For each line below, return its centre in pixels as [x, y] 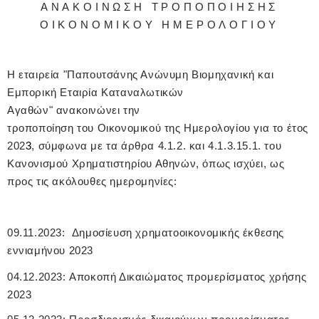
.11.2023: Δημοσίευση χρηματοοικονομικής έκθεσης [152, 232]
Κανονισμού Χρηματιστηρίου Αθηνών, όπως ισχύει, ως [146, 163]
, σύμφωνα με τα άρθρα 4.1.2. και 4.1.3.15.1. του [157, 146]
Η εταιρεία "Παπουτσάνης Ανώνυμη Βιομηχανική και [141, 74]
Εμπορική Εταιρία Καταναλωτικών [96, 92]
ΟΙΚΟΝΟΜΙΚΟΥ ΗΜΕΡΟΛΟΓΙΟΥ [159, 25]
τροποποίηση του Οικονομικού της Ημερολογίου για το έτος [158, 128]
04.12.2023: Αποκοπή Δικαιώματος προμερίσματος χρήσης [157, 277]
